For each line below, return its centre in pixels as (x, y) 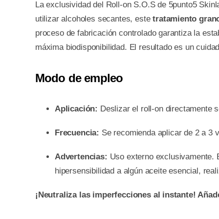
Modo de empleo (79, 78)
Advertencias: (81, 157)
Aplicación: (76, 109)
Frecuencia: (77, 133)
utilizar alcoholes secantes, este (94, 19)
